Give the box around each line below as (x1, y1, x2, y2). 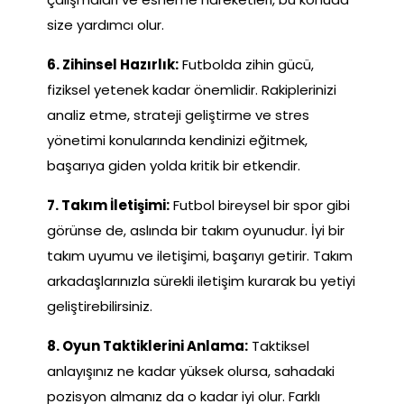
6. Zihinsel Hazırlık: (47, 54, 179, 74)
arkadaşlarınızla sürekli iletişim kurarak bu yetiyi (47, 271, 355, 290)
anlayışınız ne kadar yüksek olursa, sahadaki (47, 361, 335, 381)
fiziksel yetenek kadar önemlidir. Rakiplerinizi (47, 79, 336, 99)
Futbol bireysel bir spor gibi (170, 195, 350, 215)
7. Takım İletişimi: (47, 195, 170, 215)
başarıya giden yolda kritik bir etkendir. (47, 155, 300, 175)
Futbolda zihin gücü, (179, 54, 314, 74)
